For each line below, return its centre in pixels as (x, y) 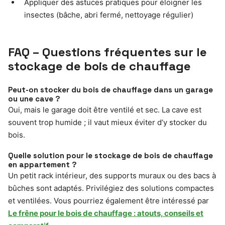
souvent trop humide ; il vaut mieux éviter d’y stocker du (107, 123)
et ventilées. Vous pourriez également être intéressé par (108, 201)
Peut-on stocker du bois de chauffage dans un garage (110, 90)
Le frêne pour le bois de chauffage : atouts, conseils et (106, 213)
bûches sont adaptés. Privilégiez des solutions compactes (111, 188)
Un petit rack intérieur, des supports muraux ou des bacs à (112, 176)
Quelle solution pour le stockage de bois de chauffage (110, 156)
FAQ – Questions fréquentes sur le (107, 52)
